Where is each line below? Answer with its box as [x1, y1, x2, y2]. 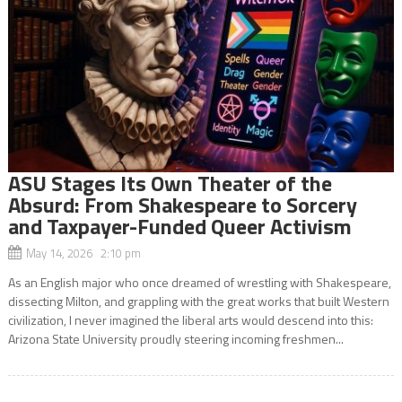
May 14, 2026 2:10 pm [25, 243, 141, 262]
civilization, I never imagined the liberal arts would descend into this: [7, 310, 373, 329]
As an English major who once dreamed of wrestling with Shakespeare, [7, 272, 391, 292]
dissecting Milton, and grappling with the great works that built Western [7, 291, 389, 310]
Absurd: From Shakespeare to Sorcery [7, 188, 357, 221]
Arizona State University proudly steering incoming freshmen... [7, 328, 344, 348]
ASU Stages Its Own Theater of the [7, 166, 332, 199]
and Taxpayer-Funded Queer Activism [7, 209, 352, 242]
